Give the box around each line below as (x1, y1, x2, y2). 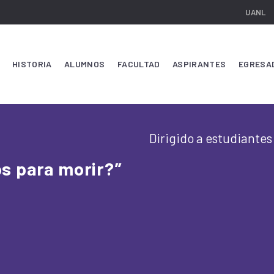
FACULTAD (117, 59, 160, 69)
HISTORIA (12, 59, 52, 69)
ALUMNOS (64, 59, 105, 69)
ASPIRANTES (172, 59, 226, 69)
